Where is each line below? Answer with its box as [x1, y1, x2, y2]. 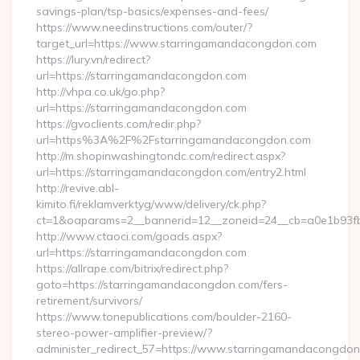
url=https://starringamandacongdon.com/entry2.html [36, 165, 306, 179]
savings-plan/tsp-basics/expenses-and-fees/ [36, 4, 268, 18]
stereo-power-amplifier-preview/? [36, 325, 212, 340]
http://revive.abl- [36, 181, 119, 195]
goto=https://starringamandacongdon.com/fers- [36, 277, 288, 292]
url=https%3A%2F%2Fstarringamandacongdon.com [36, 133, 311, 147]
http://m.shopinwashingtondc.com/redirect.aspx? [36, 149, 285, 163]
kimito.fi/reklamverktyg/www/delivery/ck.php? [36, 197, 266, 211]
